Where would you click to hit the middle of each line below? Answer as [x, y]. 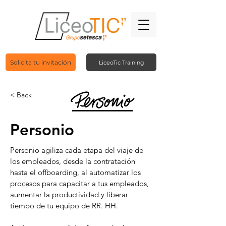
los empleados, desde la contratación [73, 161]
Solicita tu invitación [41, 62]
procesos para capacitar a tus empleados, [79, 183]
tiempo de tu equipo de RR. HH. [64, 206]
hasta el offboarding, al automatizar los [75, 172]
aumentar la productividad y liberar [69, 194]
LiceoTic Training [121, 62]
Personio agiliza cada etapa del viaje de [77, 150]
